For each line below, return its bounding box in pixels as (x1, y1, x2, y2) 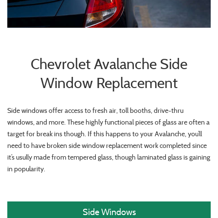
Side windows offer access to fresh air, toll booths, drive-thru (7, 106, 183, 115)
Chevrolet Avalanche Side (31, 54, 187, 73)
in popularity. (7, 164, 45, 173)
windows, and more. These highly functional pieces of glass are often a (7, 117, 210, 127)
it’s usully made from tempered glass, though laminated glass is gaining (7, 152, 210, 162)
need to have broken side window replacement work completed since (7, 141, 207, 150)
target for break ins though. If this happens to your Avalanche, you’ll (7, 129, 202, 138)
